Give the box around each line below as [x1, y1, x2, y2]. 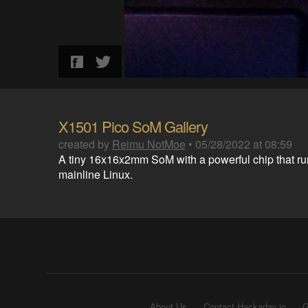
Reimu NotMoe [111, 136, 186, 152]
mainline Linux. [58, 166, 133, 182]
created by [58, 136, 112, 152]
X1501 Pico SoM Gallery [58, 115, 208, 137]
